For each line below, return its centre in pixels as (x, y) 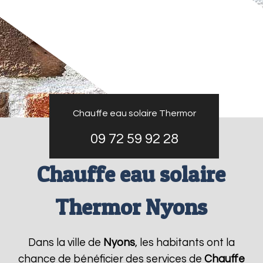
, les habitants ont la (185, 243)
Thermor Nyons (131, 207)
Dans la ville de (65, 243)
